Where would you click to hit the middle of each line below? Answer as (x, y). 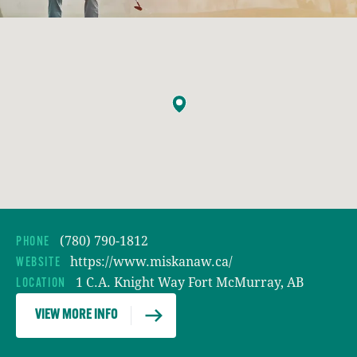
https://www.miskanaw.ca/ (152, 261)
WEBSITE (39, 263)
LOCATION (41, 284)
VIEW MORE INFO (76, 315)
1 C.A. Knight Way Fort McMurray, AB (189, 282)
